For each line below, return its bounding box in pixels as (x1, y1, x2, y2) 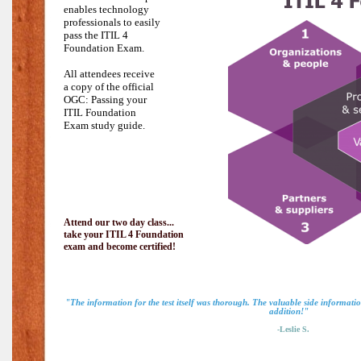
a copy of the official (64, 81, 154, 93)
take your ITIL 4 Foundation (64, 229, 184, 240)
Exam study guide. (64, 119, 147, 131)
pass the (64, 29, 101, 41)
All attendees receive (64, 68, 155, 80)
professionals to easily (64, 16, 160, 28)
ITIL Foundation (64, 106, 136, 118)
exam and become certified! (64, 241, 176, 252)
